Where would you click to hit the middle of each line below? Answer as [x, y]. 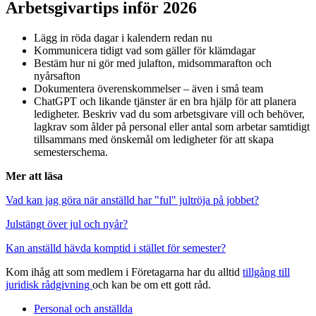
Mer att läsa [34, 176]
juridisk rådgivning [49, 285]
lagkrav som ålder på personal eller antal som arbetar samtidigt [172, 127]
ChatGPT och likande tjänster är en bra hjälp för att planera [165, 102]
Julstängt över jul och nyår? [67, 224]
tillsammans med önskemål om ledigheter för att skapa [154, 140]
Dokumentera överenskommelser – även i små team [148, 89]
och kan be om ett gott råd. [153, 285]
